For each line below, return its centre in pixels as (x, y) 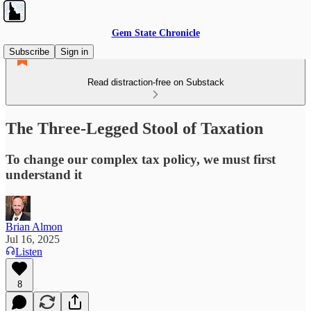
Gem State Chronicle (155, 33)
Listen (29, 251)
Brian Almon (34, 226)
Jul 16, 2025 (33, 239)
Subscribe (29, 52)
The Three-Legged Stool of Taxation (134, 128)
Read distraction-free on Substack (155, 82)
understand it (44, 174)
